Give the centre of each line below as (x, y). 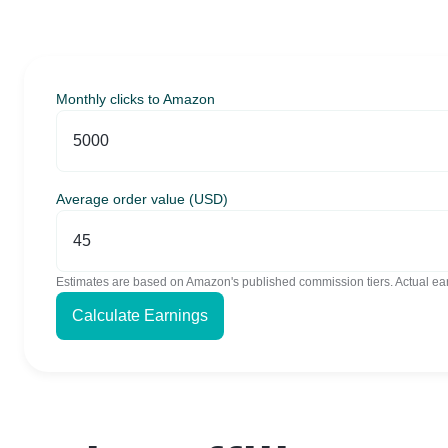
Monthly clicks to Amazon (135, 99)
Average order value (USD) (142, 199)
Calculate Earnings (140, 315)
